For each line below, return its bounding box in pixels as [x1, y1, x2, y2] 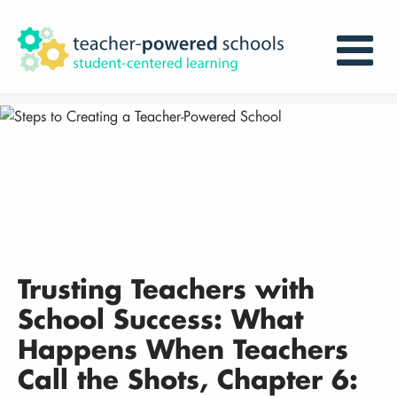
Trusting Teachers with [18, 271, 315, 306]
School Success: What [18, 301, 303, 336]
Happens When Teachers [18, 331, 348, 366]
